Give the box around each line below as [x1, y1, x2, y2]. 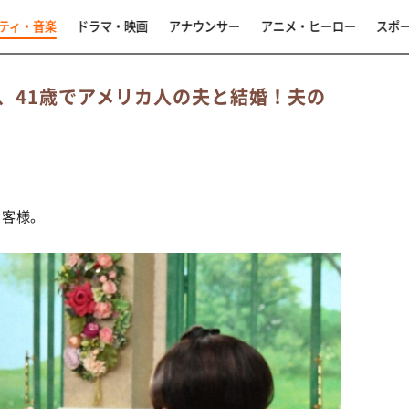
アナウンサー [168, 16, 240, 35]
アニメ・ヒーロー [260, 16, 356, 35]
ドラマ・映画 [76, 16, 148, 35]
